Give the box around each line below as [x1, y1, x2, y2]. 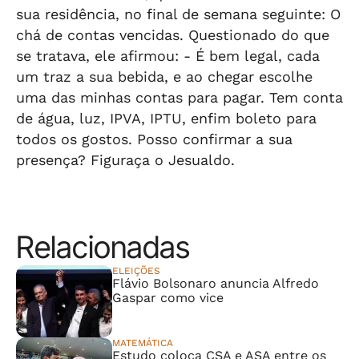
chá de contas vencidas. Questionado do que [16, 26, 329, 43]
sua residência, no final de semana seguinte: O [16, 6, 341, 22]
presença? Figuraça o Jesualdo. [16, 151, 235, 168]
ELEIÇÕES [112, 265, 160, 276]
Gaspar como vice [112, 290, 224, 305]
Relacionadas [16, 228, 190, 265]
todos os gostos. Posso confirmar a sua [16, 131, 292, 147]
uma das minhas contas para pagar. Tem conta [16, 89, 343, 106]
